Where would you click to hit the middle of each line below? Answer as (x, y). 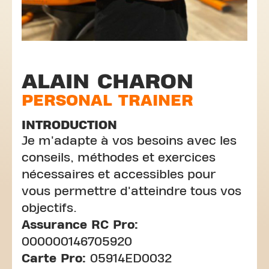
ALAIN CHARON (107, 81)
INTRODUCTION (69, 125)
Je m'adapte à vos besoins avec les (129, 141)
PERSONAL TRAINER (107, 101)
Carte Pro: (56, 258)
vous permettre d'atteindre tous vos (131, 191)
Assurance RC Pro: (80, 225)
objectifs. (49, 208)
